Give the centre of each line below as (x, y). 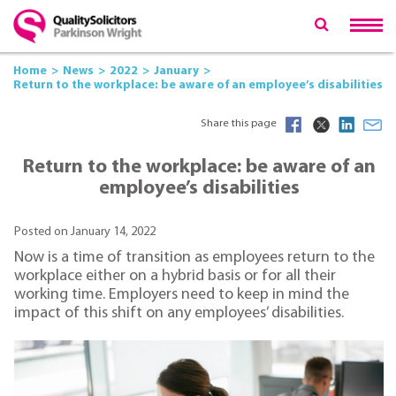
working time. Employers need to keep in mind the (182, 295)
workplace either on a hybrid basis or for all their (175, 277)
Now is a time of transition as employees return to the (194, 258)
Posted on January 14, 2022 (85, 232)
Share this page (239, 123)
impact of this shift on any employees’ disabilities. (179, 314)
